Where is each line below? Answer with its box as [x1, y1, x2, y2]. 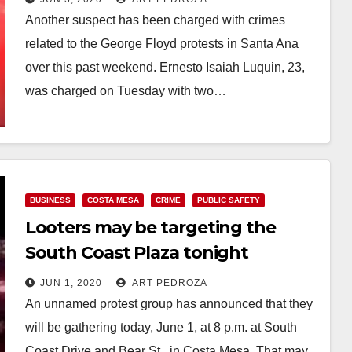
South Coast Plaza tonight [24, 242, 249, 263]
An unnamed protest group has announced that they [24, 297, 313, 310]
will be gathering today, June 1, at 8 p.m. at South [24, 321, 297, 334]
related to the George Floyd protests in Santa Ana [24, 36, 299, 50]
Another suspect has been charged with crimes [24, 13, 285, 27]
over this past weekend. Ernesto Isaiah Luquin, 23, [24, 60, 305, 74]
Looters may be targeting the [24, 217, 276, 238]
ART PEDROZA [129, 277, 207, 288]
